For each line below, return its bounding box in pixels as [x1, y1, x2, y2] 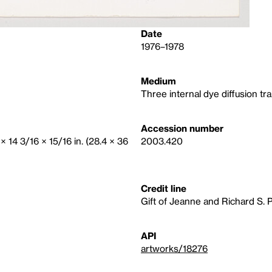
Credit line [141, 183, 186, 194]
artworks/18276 [141, 243, 208, 254]
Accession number [141, 123, 223, 134]
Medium [141, 75, 176, 86]
